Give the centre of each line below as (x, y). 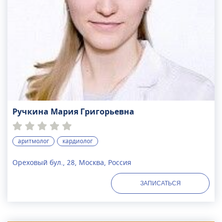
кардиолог (78, 141)
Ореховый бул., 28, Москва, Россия (72, 163)
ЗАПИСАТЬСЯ (160, 184)
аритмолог (33, 141)
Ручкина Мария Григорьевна (73, 112)
